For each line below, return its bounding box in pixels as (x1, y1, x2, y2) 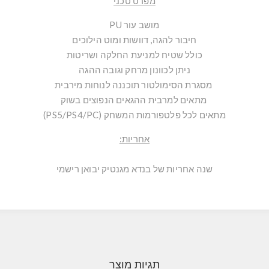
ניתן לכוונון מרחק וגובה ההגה (79, 64, 190, 75)
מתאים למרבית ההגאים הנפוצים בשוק (60, 94, 209, 105)
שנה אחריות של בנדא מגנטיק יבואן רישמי (56, 163, 213, 174)
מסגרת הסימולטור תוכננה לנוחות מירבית (55, 79, 214, 90)
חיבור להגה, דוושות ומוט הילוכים (72, 34, 197, 45)
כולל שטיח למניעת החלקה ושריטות (67, 49, 202, 60)
